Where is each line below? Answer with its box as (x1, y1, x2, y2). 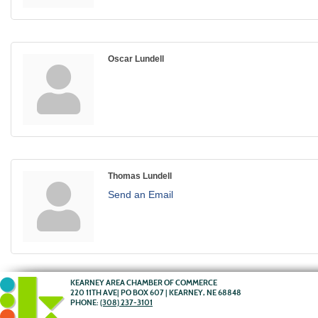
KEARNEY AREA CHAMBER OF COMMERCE (70, 278, 217, 287)
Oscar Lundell (108, 54, 164, 63)
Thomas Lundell (108, 171, 172, 180)
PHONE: (70, 297, 100, 307)
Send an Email (108, 189, 173, 200)
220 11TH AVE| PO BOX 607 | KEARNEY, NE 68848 (70, 287, 241, 297)
